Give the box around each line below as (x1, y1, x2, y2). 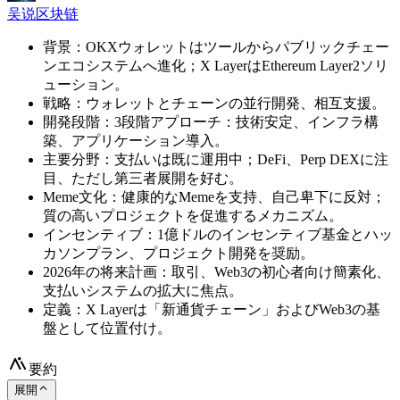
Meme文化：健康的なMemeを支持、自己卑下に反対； (43, 188, 386, 204)
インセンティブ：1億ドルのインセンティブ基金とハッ (43, 226, 393, 242)
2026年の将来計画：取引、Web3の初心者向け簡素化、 (43, 263, 390, 279)
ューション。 (43, 76, 129, 92)
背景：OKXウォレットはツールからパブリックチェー (43, 38, 389, 54)
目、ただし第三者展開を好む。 (43, 170, 243, 186)
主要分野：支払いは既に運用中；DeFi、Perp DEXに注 (43, 151, 388, 167)
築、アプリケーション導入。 (43, 132, 229, 148)
